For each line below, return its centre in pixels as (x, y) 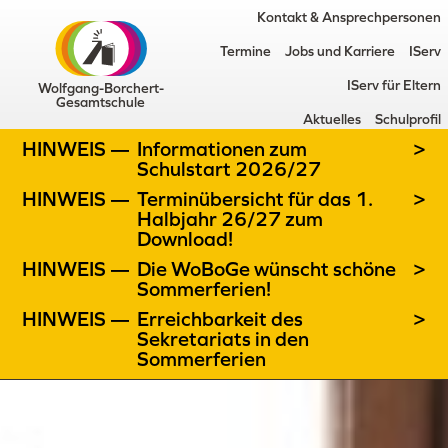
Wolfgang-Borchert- (100, 87)
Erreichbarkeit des (220, 319)
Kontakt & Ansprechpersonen (348, 17)
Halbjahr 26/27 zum (230, 219)
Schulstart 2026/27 (229, 169)
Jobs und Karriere (339, 51)
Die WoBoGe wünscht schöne (267, 269)
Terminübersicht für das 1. (255, 199)
